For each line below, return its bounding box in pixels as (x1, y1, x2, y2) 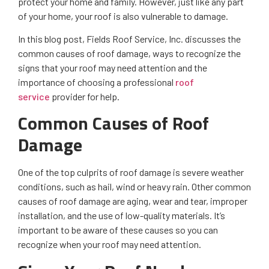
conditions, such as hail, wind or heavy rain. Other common (18, 181, 251, 193)
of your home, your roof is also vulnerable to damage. (18, 10, 230, 22)
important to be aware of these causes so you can (18, 224, 218, 236)
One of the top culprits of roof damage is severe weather (18, 166, 244, 178)
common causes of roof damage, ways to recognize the (18, 47, 241, 59)
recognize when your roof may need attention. (18, 238, 201, 250)
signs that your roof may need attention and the (18, 61, 207, 73)
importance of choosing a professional (18, 76, 175, 88)
